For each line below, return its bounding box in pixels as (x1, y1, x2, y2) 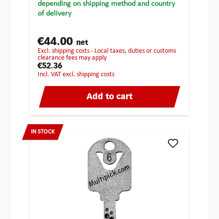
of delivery (38, 10, 71, 18)
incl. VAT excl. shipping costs (40, 71, 114, 79)
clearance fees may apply (38, 54, 107, 62)
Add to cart (87, 93, 132, 102)
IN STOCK (31, 129, 55, 135)
